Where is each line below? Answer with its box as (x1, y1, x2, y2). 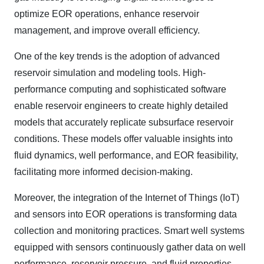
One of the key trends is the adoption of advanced (14, 51, 220, 62)
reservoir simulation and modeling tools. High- (14, 68, 206, 78)
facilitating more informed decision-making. (14, 167, 193, 177)
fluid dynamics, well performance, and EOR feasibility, (14, 150, 238, 161)
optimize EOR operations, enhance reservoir (14, 9, 199, 19)
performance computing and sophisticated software (14, 84, 226, 95)
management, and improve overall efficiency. (14, 25, 200, 36)
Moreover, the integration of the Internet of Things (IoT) (14, 193, 239, 203)
